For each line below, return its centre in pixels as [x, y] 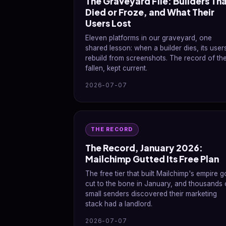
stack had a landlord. [119, 204]
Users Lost [108, 23]
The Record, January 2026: [144, 148]
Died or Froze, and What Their [150, 12]
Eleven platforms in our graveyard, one [149, 38]
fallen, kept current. [116, 68]
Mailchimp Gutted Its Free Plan [152, 159]
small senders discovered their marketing [151, 194]
